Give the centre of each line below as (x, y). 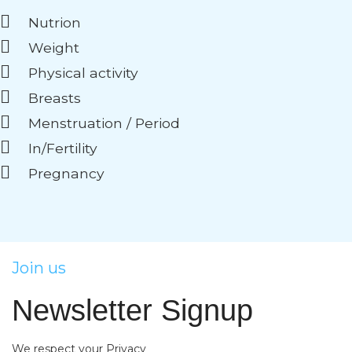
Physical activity (83, 72)
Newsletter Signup (132, 311)
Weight (53, 47)
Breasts (54, 97)
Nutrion (54, 22)
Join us (39, 268)
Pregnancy (66, 173)
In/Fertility (62, 148)
